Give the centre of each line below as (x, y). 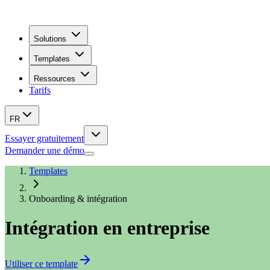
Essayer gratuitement (44, 138)
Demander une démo (45, 150)
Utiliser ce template (41, 263)
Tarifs (40, 90)
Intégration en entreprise (107, 228)
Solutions (50, 39)
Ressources (55, 79)
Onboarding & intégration (78, 199)
